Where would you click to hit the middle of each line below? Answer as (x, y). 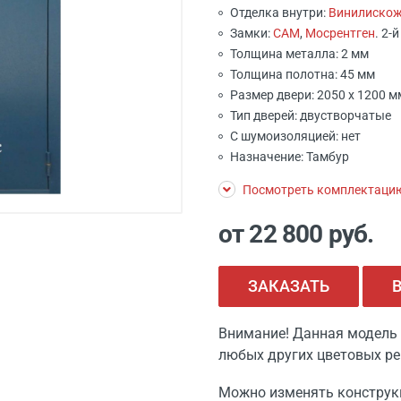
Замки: (252, 33)
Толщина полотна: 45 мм (303, 74)
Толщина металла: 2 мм (299, 54)
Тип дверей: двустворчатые (311, 115)
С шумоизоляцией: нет (295, 136)
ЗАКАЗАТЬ (289, 286)
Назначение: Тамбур (290, 157)
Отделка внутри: (279, 13)
